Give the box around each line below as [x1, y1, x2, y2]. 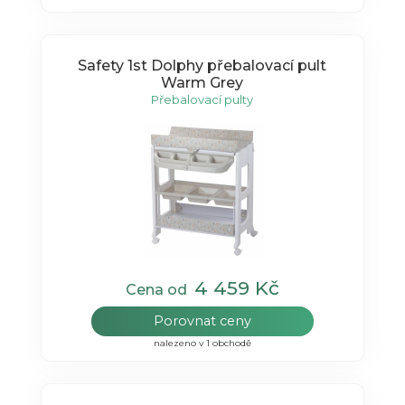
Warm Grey [161, 74, 244, 92]
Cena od [125, 280, 194, 298]
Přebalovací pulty [151, 92, 254, 108]
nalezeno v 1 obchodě [153, 336, 251, 349]
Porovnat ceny [153, 312, 251, 329]
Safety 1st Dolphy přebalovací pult [78, 57, 327, 75]
